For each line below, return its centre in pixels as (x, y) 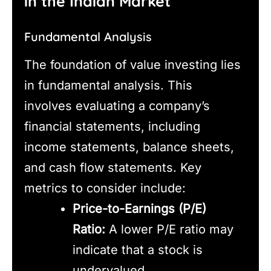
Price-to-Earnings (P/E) (139, 208)
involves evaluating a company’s (117, 106)
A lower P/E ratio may (169, 229)
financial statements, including (112, 126)
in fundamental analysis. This (108, 85)
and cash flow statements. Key (113, 167)
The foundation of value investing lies (132, 64)
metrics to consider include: (105, 188)
